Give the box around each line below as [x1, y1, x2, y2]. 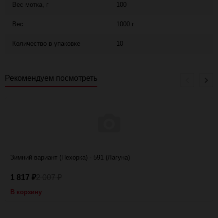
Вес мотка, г [12, 1, 49, 8]
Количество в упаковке [12, 40, 80, 47]
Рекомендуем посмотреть [5, 74, 97, 82]
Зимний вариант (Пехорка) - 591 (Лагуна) [10, 154, 130, 161]
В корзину [10, 188, 42, 196]
